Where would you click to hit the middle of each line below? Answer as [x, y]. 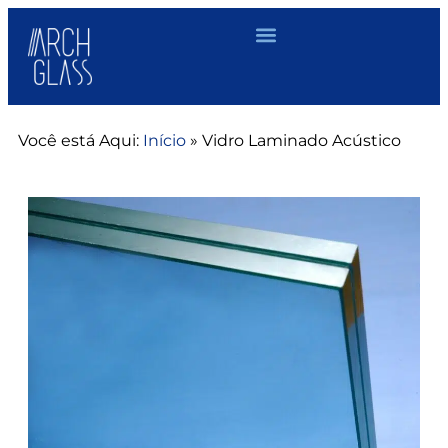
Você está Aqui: [78, 140]
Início [164, 140]
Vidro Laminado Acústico [301, 140]
